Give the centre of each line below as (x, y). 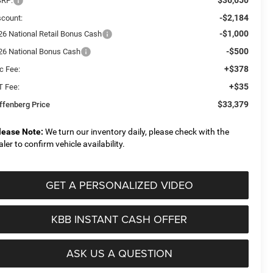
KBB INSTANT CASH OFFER (119, 219)
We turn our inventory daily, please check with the (136, 131)
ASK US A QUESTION (119, 253)
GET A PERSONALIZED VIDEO (119, 185)
